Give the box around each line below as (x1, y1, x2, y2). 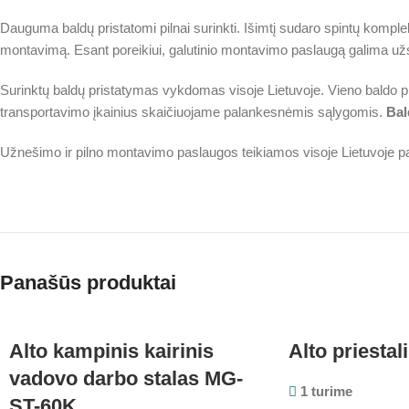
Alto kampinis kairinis (9, 340, 214, 363)
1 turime (300, 383, 352, 400)
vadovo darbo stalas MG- (9, 367, 243, 391)
